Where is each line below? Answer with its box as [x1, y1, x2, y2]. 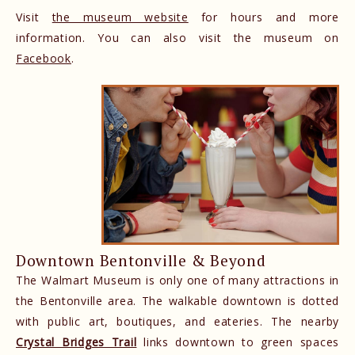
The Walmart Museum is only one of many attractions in [16, 272, 339, 288]
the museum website [52, 10, 189, 25]
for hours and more [188, 10, 339, 25]
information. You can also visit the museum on [16, 30, 339, 46]
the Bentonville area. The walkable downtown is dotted [16, 292, 339, 308]
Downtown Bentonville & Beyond [16, 250, 266, 270]
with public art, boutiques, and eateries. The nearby [16, 313, 339, 329]
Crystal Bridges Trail [16, 334, 137, 349]
